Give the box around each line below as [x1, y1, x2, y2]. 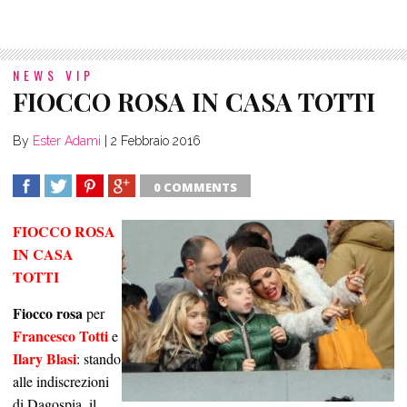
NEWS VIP [13, 65, 94, 85]
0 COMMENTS [154, 179, 237, 196]
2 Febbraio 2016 [111, 134, 201, 149]
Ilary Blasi [13, 348, 76, 370]
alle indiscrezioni [13, 372, 109, 392]
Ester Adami [33, 134, 101, 149]
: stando [76, 349, 121, 369]
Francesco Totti [13, 325, 112, 347]
